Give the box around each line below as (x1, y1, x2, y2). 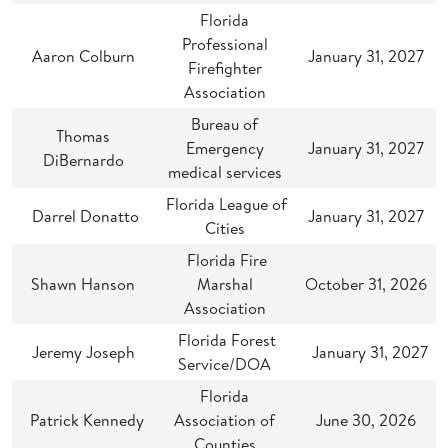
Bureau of (191, 113, 258, 135)
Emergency (185, 137, 264, 159)
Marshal (196, 273, 253, 295)
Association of (174, 409, 275, 431)
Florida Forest (173, 329, 276, 351)
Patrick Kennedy (22, 409, 144, 431)
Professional (181, 33, 268, 55)
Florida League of (162, 193, 287, 215)
